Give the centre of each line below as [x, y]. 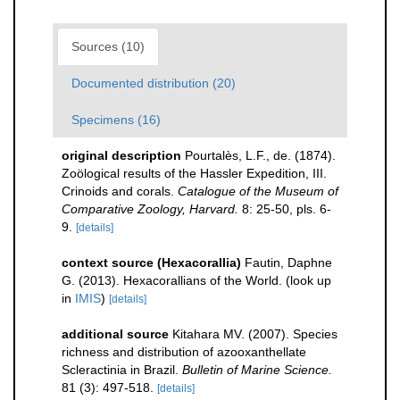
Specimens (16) [116, 120]
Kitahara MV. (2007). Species [255, 334]
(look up [308, 280]
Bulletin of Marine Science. [257, 370]
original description [121, 155]
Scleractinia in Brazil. [122, 370]
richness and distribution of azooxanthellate [184, 352]
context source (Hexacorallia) [151, 262]
